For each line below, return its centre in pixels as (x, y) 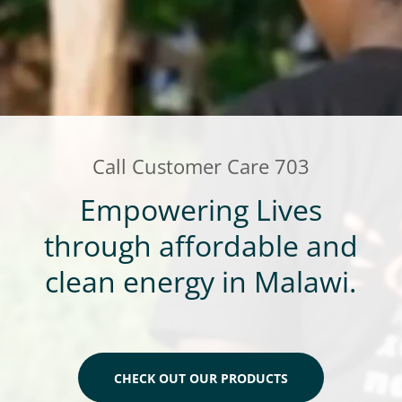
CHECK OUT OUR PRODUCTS (201, 378)
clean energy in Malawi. (201, 281)
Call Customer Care (183, 166)
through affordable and (201, 245)
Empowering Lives (201, 210)
